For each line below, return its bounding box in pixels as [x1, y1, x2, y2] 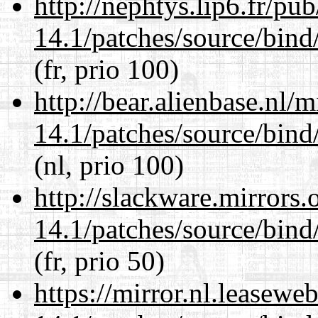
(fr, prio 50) [34, 245, 165, 276]
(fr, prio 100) [34, 53, 179, 84]
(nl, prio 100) [34, 149, 184, 180]
